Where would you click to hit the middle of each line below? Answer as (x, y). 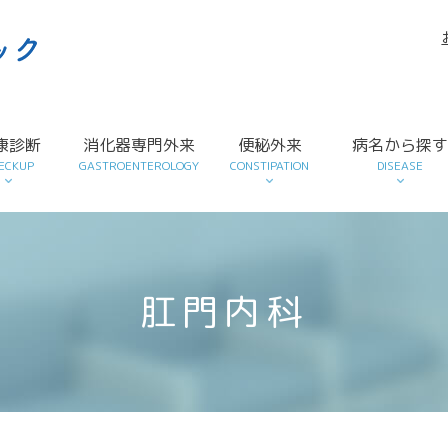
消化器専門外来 (139, 145)
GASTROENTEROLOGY (139, 165)
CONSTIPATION (270, 165)
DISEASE (400, 165)
